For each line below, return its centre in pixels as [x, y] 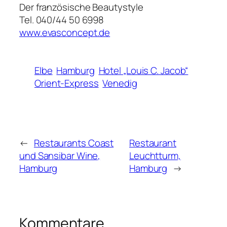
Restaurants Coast [74, 143]
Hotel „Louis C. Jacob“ [143, 71]
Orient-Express [67, 83]
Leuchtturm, [155, 156]
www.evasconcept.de [65, 33]
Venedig [120, 83]
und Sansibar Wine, [60, 156]
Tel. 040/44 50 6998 [62, 20]
